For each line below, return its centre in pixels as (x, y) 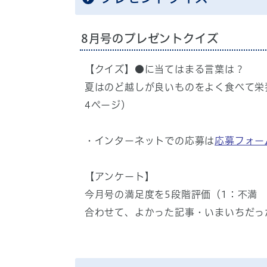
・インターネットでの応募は (150, 141)
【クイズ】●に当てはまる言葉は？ (164, 69)
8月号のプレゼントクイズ (150, 38)
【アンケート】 (119, 176)
